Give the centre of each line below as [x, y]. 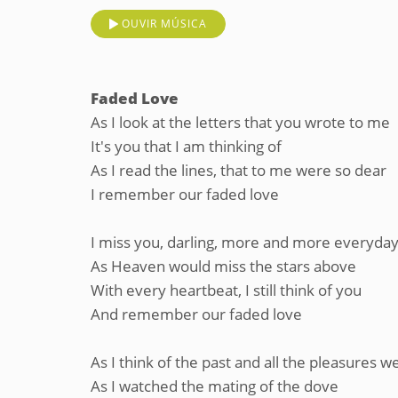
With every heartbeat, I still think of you [226, 290]
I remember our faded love [185, 194]
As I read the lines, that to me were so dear [239, 170]
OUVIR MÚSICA [164, 24]
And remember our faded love [196, 314]
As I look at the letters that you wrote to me [240, 122]
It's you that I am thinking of [186, 146]
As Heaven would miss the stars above [223, 266]
